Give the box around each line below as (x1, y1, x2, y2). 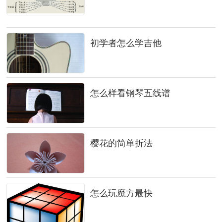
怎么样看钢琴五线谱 (90, 88, 170, 98)
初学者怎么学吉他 (90, 38, 162, 48)
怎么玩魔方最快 (90, 188, 153, 198)
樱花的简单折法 (90, 138, 153, 148)
